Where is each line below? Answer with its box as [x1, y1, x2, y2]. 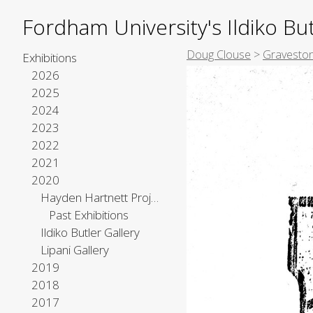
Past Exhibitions [49, 207, 129, 223]
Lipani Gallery [40, 242, 109, 258]
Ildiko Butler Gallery [40, 224, 140, 240]
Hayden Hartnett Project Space [150, 189, 159, 205]
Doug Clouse [187, 47, 251, 62]
